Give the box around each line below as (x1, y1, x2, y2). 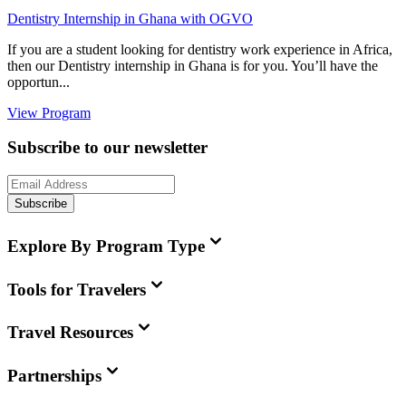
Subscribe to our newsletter (7, 138, 208, 158)
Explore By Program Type (7, 236, 205, 256)
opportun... (7, 73, 70, 90)
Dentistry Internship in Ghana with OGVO (7, 10, 253, 26)
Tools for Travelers (7, 279, 146, 299)
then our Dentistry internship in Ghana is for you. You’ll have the (7, 57, 378, 73)
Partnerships (7, 366, 101, 386)
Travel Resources (7, 323, 133, 343)
